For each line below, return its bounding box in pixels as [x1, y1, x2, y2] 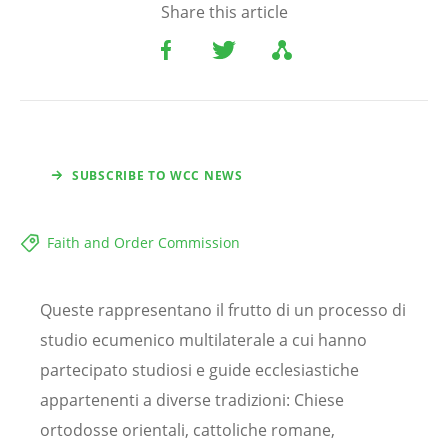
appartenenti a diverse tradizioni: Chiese [40, 389, 344, 412]
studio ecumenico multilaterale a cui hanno [40, 329, 367, 352]
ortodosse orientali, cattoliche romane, [40, 419, 335, 442]
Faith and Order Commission [47, 233, 240, 253]
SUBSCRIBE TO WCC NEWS [72, 167, 243, 185]
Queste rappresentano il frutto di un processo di [40, 299, 406, 322]
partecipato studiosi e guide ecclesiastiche [40, 359, 359, 382]
